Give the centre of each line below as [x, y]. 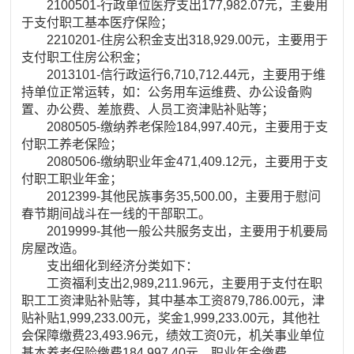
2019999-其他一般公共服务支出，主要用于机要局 [175, 231]
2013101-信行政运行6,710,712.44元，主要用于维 [174, 74]
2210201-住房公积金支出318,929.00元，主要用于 [175, 40]
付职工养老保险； [72, 144]
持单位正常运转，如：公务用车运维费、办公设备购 [167, 92]
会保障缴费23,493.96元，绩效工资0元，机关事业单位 [173, 335]
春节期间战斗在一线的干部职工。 [117, 213]
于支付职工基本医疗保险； [98, 22]
